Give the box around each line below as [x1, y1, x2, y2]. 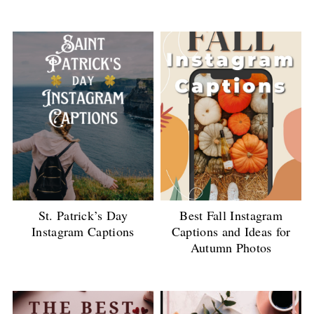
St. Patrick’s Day [38, 206, 128, 224]
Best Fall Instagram [179, 207, 283, 224]
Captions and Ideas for [171, 223, 291, 240]
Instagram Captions [32, 222, 135, 240]
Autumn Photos [190, 239, 272, 257]
